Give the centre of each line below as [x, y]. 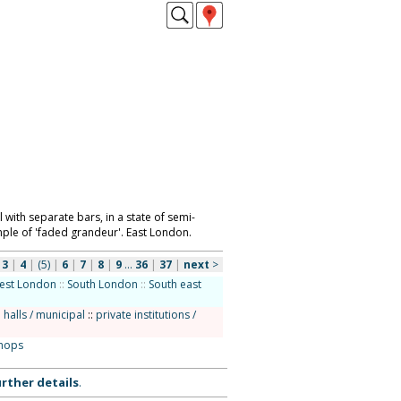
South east [175, 284]
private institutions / [145, 315]
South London [102, 284]
